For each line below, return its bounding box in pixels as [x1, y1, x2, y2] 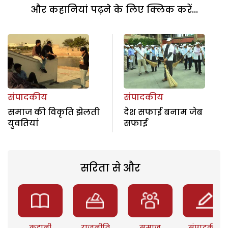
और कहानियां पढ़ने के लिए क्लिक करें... [30, 3, 198, 16]
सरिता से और [80, 160, 140, 175]
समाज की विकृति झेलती [8, 106, 100, 118]
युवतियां [8, 117, 39, 129]
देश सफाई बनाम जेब [123, 106, 203, 118]
